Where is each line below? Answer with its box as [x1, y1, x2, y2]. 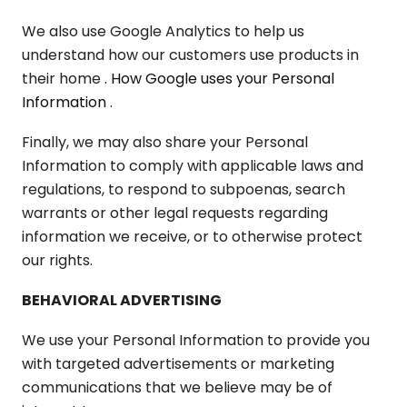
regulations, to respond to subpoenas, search [22, 179, 345, 200]
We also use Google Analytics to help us [22, 21, 304, 42]
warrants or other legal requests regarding [22, 203, 328, 223]
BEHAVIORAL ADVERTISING [22, 290, 222, 311]
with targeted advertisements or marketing [22, 353, 334, 374]
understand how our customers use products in [22, 45, 359, 65]
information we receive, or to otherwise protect [22, 226, 362, 247]
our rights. [22, 250, 93, 271]
